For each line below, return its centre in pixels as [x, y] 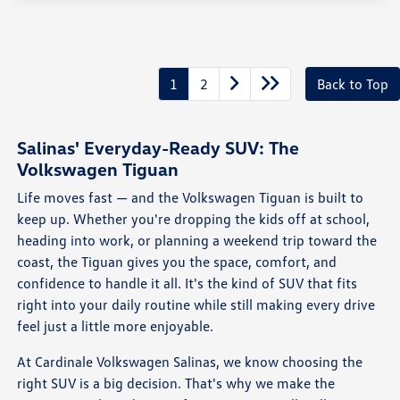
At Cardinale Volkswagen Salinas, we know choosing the [190, 361]
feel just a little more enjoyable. [116, 325]
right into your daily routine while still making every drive [196, 304]
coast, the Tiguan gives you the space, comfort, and [177, 261]
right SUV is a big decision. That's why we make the [176, 383]
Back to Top [353, 83]
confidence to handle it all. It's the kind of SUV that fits [187, 283]
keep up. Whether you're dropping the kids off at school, [194, 218]
